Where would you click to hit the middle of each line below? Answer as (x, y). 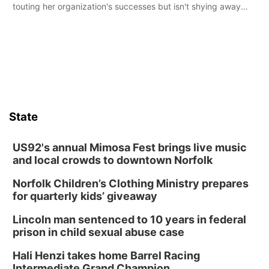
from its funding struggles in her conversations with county (128, 19)
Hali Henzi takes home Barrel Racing (106, 255)
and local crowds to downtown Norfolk (113, 160)
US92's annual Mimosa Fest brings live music (130, 147)
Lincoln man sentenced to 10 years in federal (129, 219)
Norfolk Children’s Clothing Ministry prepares (131, 183)
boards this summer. (52, 31)
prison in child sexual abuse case (98, 232)
